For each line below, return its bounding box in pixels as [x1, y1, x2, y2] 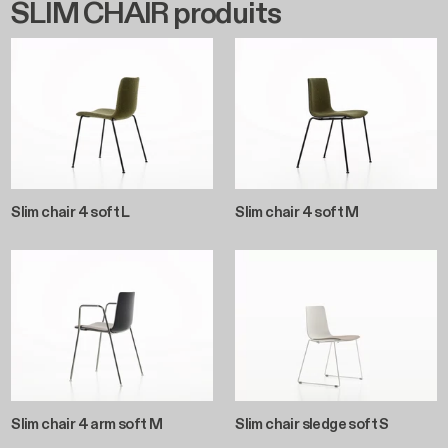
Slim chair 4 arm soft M [11, 413, 163, 434]
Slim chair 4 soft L [11, 201, 130, 222]
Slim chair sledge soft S [235, 413, 389, 434]
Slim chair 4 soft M [235, 201, 359, 222]
